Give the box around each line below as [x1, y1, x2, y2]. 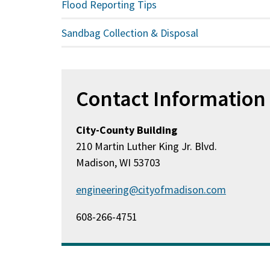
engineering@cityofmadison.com [76, 183, 227, 196]
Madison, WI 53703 [76, 155, 161, 169]
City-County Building [76, 123, 178, 137]
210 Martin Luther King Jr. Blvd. [76, 139, 218, 153]
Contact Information [76, 85, 266, 112]
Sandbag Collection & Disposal [61, 25, 199, 40]
